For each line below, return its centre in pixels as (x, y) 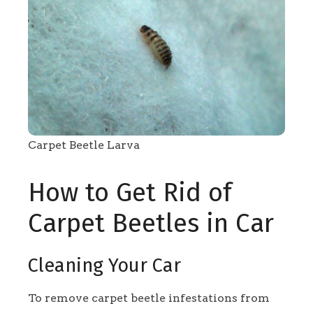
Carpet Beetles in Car (151, 224)
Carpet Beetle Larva (84, 145)
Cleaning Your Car (104, 266)
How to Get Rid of (130, 193)
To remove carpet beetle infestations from (149, 298)
